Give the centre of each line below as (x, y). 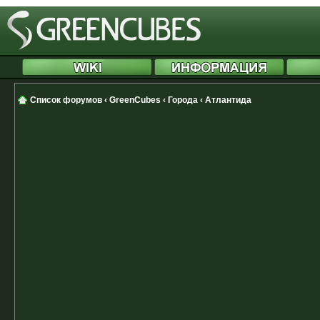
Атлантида (228, 100)
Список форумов (66, 100)
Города (183, 100)
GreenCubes (135, 100)
